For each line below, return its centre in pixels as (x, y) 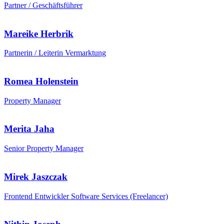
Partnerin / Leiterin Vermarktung (55, 53)
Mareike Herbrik (39, 33)
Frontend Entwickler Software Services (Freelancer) (86, 196)
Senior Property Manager (44, 148)
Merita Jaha (29, 129)
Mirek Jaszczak (36, 176)
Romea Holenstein (41, 81)
